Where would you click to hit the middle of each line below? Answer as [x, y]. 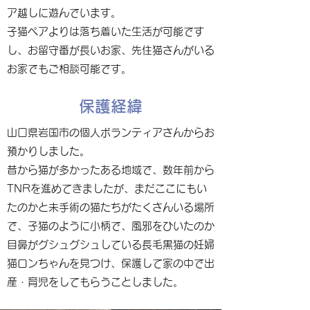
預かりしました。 [48, 151]
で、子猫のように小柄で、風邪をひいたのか [111, 226]
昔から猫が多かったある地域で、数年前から [111, 170]
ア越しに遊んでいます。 [64, 13]
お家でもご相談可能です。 [69, 69]
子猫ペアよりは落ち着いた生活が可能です [106, 31]
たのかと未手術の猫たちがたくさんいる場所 [111, 207]
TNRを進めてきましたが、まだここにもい [107, 189]
